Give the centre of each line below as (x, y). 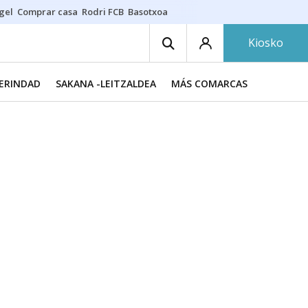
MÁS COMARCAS (209, 84)
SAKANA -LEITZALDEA (106, 84)
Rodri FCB (103, 12)
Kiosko (266, 43)
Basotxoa (148, 12)
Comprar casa (47, 12)
